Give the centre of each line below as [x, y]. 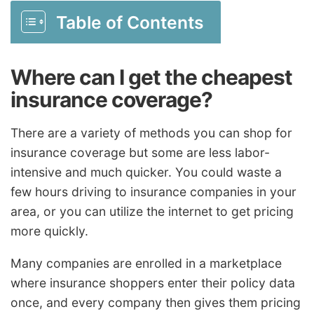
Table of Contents [130, 23]
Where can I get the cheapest [151, 77]
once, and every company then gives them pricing [156, 302]
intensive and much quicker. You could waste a [146, 172]
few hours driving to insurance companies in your [153, 192]
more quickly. [49, 231]
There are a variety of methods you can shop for [151, 133]
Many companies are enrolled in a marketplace [146, 263]
